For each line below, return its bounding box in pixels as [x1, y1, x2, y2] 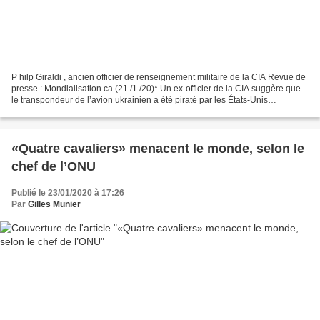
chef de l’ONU [11, 159, 96, 174]
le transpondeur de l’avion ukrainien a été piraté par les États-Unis [11, 94, 268, 105]
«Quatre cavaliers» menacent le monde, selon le [11, 141, 304, 156]
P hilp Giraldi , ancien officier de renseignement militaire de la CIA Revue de [11, 71, 306, 82]
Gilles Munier [28, 199, 81, 209]
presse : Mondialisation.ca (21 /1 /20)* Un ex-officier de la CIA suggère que [11, 83, 301, 94]
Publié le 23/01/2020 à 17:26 [11, 187, 124, 198]
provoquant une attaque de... [11, 106, 123, 116]
